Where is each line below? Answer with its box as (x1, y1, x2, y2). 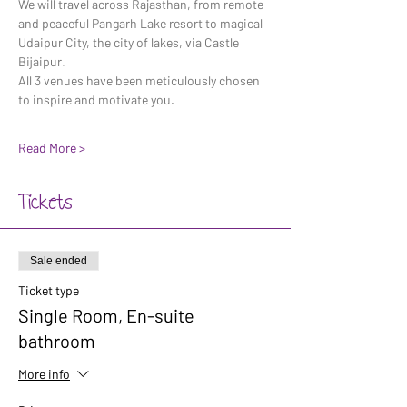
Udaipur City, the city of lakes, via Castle (18, 35, 242, 50)
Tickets (18, 192, 72, 213)
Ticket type (18, 283, 79, 298)
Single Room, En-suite (18, 304, 194, 326)
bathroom (18, 330, 95, 352)
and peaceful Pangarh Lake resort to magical (18, 15, 265, 31)
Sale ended (30, 254, 87, 267)
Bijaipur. (18, 54, 65, 69)
